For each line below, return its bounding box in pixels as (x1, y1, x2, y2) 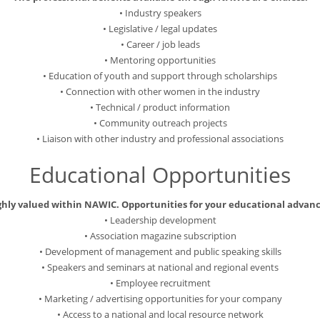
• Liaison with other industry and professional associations (36, 132, 284, 146)
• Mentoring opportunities (104, 54, 216, 67)
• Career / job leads (120, 38, 200, 51)
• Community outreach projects (93, 116, 227, 130)
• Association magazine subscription (84, 229, 236, 243)
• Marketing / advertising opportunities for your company (38, 292, 282, 306)
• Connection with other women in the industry (60, 85, 260, 99)
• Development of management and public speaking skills (39, 245, 281, 259)
